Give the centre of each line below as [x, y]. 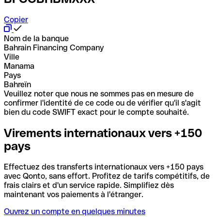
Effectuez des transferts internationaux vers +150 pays [104, 167]
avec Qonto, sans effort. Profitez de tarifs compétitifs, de [107, 176]
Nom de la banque [36, 38]
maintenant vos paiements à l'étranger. [74, 194]
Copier [16, 19]
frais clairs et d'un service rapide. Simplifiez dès [89, 185]
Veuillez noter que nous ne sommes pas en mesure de [99, 93]
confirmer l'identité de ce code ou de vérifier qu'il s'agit [102, 103]
